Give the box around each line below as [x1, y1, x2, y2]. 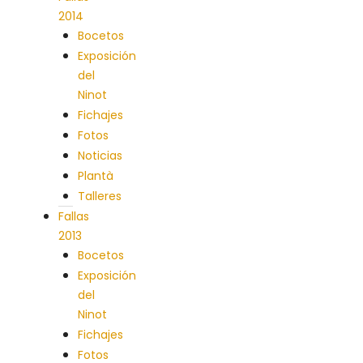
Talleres [78, 188, 122, 204]
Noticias [78, 147, 122, 164]
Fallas [58, 208, 89, 224]
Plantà [78, 168, 113, 184]
